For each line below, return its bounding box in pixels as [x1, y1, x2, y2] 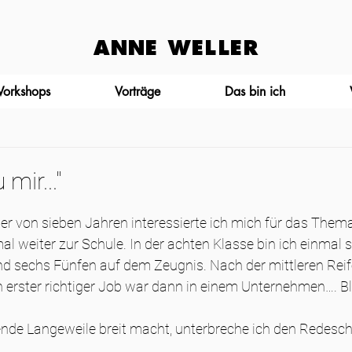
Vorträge [115, 83, 160, 100]
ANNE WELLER [93, 35, 259, 60]
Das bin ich [225, 83, 285, 100]
